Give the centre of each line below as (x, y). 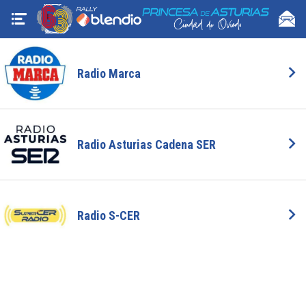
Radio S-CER (109, 216)
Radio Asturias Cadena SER (147, 145)
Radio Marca (109, 74)
